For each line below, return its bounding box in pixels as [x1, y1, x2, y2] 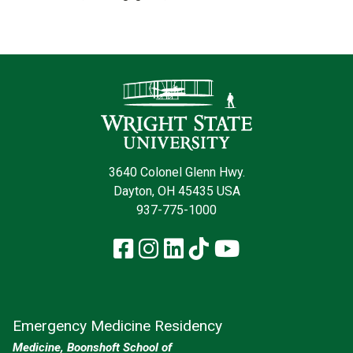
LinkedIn [183, 235, 268, 262]
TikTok [208, 235, 276, 262]
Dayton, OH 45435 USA [113, 184, 240, 199]
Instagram [158, 235, 262, 262]
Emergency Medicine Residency [13, 317, 222, 336]
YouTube [239, 235, 326, 262]
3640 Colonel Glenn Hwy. [108, 165, 245, 180]
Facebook [132, 235, 230, 262]
